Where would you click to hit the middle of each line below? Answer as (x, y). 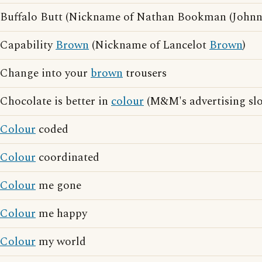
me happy (61, 214)
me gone (58, 186)
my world (61, 242)
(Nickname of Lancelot (149, 45)
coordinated (68, 158)
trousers (145, 73)
